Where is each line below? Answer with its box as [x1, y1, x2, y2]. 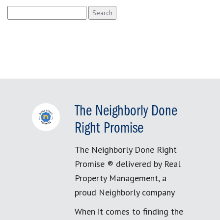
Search [7, 6, 28, 15]
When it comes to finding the [75, 206, 183, 217]
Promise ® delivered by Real [75, 158, 181, 169]
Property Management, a [75, 172, 166, 184]
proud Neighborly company [75, 187, 175, 198]
